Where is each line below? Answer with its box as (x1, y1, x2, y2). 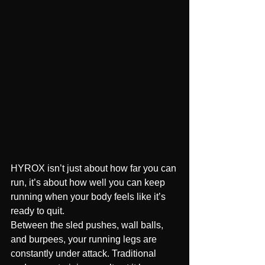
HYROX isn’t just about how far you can (11, 163, 179, 173)
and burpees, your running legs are (11, 234, 159, 244)
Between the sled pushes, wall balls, (11, 220, 166, 230)
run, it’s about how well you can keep (11, 177, 167, 188)
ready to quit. (11, 206, 64, 216)
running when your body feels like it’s (11, 192, 168, 202)
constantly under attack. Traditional (11, 248, 159, 258)
